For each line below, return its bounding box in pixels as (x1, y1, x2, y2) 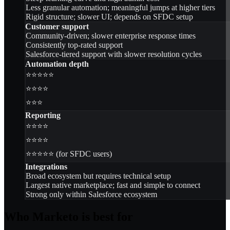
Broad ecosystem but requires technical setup (26, 171, 171, 180)
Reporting (25, 110, 61, 120)
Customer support (25, 22, 89, 31)
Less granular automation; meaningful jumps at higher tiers (26, 3, 215, 12)
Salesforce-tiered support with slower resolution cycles (26, 49, 202, 59)
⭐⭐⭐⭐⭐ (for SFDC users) (26, 149, 112, 158)
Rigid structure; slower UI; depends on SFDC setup (26, 12, 193, 21)
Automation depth (25, 59, 89, 68)
